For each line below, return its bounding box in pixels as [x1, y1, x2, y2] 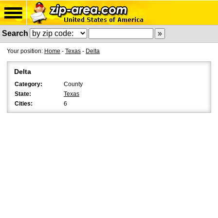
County [64, 81, 83, 88]
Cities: [15, 100, 33, 107]
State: [15, 91, 31, 97]
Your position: [7, 48, 44, 54]
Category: [15, 81, 42, 88]
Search [2, 29, 28, 37]
